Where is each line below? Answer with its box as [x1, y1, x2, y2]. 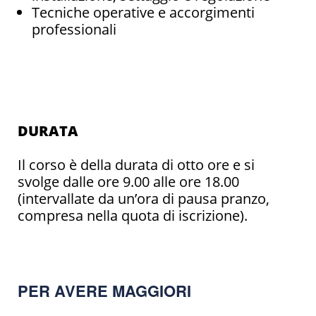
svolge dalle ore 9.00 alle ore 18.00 [18, 171, 239, 191]
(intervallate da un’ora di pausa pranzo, [18, 188, 269, 208]
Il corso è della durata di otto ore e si [18, 154, 255, 174]
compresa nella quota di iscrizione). [18, 205, 248, 225]
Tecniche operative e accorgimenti [32, 2, 255, 22]
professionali [32, 19, 116, 39]
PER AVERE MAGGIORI [18, 279, 191, 302]
